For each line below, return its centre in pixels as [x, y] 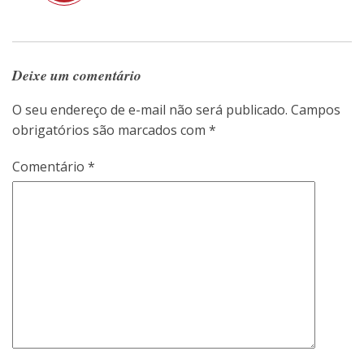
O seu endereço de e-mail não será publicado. [150, 109]
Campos [316, 109]
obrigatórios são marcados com [110, 130]
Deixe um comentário [77, 75]
